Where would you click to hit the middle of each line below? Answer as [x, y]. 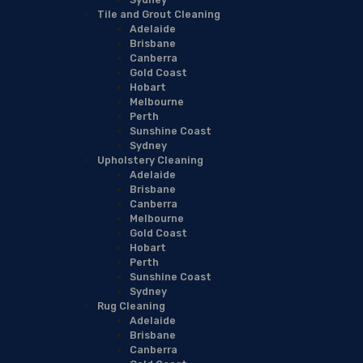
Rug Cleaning [131, 305]
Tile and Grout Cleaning [159, 14]
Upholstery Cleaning [150, 160]
